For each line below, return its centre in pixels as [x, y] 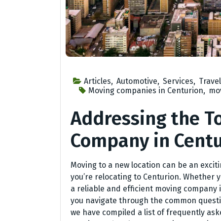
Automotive [137, 81]
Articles [97, 81]
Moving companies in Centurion [146, 90]
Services [178, 81]
